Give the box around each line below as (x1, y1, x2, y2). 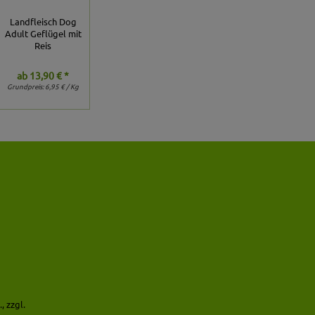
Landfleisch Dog (9, 15, 77, 27)
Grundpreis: (7, 81, 46, 92)
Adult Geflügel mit (4, 27, 82, 39)
